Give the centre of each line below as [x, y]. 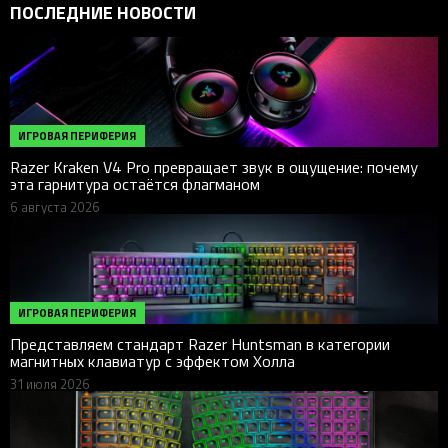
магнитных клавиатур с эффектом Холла [152, 360]
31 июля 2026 [50, 383]
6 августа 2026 [55, 206]
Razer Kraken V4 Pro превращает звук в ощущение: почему [214, 166]
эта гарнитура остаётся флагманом [135, 183]
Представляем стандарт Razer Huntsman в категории [200, 343]
